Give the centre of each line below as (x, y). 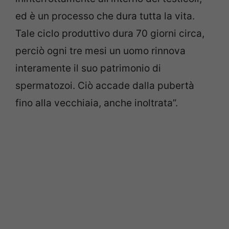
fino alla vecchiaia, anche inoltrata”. (97, 103)
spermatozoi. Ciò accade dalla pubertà (105, 86)
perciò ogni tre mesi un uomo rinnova (100, 51)
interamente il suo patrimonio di (88, 68)
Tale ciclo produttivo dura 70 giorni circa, (110, 33)
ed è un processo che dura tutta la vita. (105, 16)
